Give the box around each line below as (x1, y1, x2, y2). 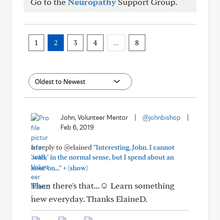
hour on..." (31, 164, 61, 172)
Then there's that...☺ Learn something (31, 180, 174, 191)
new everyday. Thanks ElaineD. (31, 193, 147, 204)
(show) (66, 164, 88, 172)
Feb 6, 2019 (60, 123, 94, 131)
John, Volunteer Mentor (60, 113, 128, 121)
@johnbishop (142, 113, 181, 121)
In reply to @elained (31, 143, 93, 151)
